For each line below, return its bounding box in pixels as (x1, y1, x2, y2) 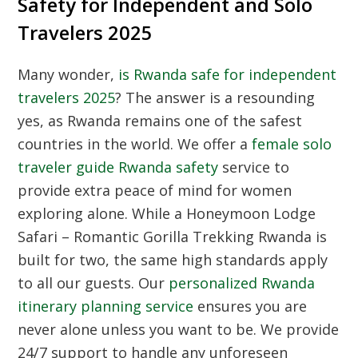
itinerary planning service (18, 296, 194, 316)
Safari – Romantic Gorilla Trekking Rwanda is (18, 227, 328, 247)
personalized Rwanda (169, 273, 316, 293)
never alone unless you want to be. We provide (18, 320, 340, 340)
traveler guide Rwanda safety (18, 157, 219, 177)
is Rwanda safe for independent (118, 65, 337, 85)
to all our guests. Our (18, 273, 169, 293)
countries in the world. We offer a (18, 134, 253, 154)
